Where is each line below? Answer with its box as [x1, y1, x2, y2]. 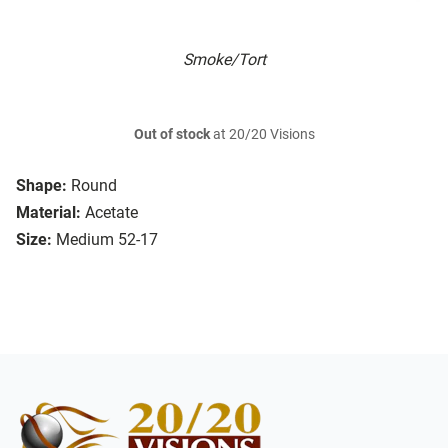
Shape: [16, 176, 67, 196]
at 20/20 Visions [209, 126, 315, 144]
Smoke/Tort [182, 50, 266, 70]
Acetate [85, 203, 138, 223]
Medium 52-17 [56, 230, 158, 250]
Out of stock [133, 126, 210, 144]
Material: [16, 203, 81, 223]
